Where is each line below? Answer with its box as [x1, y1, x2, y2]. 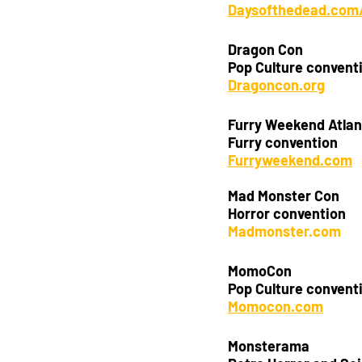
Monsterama [228, 337, 309, 356]
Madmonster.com [228, 222, 341, 241]
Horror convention [228, 204, 346, 223]
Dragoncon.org [228, 76, 325, 95]
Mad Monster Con [228, 187, 339, 205]
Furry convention [228, 133, 341, 152]
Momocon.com [228, 297, 323, 316]
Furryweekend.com [228, 151, 352, 170]
